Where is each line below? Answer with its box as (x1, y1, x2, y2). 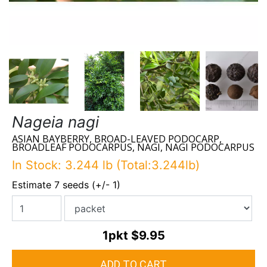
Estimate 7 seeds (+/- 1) (12, 179, 120, 191)
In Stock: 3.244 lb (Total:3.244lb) (12, 158, 200, 173)
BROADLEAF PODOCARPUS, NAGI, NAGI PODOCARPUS (12, 141, 254, 154)
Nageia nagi (12, 113, 99, 132)
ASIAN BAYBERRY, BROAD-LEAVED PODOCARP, (12, 132, 222, 146)
